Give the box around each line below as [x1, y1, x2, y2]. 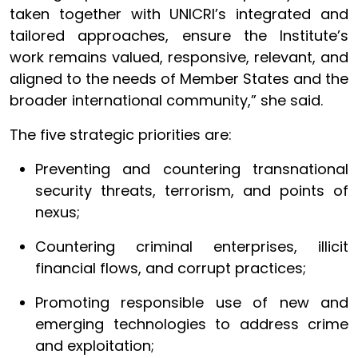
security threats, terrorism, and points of [35, 181, 348, 201]
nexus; [35, 202, 80, 222]
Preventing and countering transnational [35, 159, 348, 179]
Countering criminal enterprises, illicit [35, 237, 348, 257]
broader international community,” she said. [10, 90, 323, 110]
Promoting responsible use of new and [35, 292, 348, 312]
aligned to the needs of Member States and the [10, 69, 348, 89]
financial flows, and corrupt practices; [35, 258, 306, 278]
